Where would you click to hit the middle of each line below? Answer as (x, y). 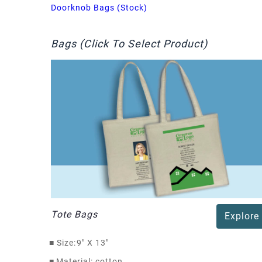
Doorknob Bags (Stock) (99, 7)
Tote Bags (74, 214)
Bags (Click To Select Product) (129, 43)
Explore (242, 216)
